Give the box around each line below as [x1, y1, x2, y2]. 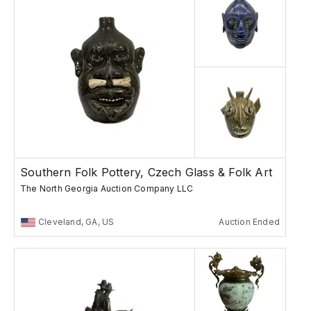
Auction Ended [219, 217, 280, 228]
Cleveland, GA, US [38, 217, 115, 228]
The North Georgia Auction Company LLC [20, 183, 194, 194]
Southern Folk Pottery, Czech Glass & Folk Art [20, 165, 272, 180]
